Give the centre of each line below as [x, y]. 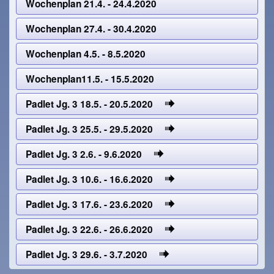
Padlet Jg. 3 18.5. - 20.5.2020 [96, 104]
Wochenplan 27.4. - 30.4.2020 [91, 29]
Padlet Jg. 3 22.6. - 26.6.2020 [96, 230]
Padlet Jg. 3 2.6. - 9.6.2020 [90, 154]
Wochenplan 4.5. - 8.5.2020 [86, 54]
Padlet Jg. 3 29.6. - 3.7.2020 [93, 255]
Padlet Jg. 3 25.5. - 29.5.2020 [96, 129]
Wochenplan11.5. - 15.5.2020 [90, 79]
